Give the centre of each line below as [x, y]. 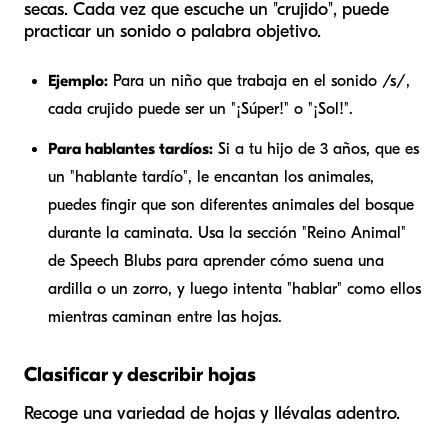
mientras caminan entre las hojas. [165, 317]
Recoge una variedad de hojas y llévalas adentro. [212, 414]
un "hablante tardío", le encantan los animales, [211, 177]
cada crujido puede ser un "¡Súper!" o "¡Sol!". [200, 109]
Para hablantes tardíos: [130, 149]
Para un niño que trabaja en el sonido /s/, [259, 81]
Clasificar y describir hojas [140, 375]
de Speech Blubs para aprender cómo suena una [216, 261]
